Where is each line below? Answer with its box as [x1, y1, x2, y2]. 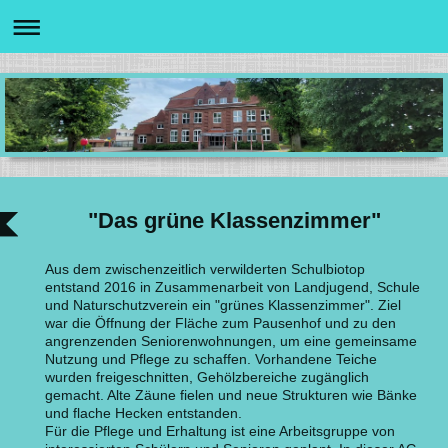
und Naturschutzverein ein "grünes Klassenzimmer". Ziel [45, 297, 401, 314]
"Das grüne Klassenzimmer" [87, 208, 381, 234]
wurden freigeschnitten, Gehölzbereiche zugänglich [45, 369, 369, 386]
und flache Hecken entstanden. [45, 405, 242, 422]
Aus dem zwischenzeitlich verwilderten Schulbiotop [45, 261, 365, 278]
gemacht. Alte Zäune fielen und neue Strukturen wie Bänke [45, 387, 417, 404]
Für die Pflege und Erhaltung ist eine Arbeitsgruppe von [45, 423, 395, 440]
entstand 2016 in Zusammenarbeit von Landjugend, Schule [45, 279, 420, 296]
